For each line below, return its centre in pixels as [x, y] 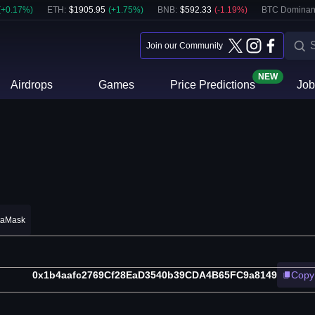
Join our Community [185, 46]
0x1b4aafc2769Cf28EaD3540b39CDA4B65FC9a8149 [155, 275]
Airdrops [32, 85]
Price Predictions [212, 85]
